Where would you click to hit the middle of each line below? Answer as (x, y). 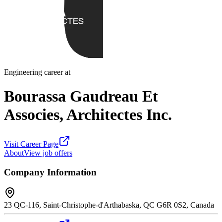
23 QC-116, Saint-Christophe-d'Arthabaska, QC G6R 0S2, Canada (109, 205)
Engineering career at (37, 72)
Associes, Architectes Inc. (88, 115)
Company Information (50, 172)
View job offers (48, 153)
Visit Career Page (31, 144)
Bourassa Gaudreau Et (81, 96)
